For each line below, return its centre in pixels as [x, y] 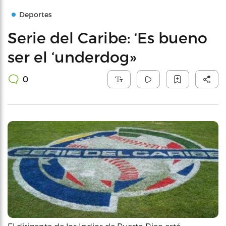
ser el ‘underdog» [72, 56]
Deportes [36, 14]
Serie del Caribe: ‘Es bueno [107, 37]
